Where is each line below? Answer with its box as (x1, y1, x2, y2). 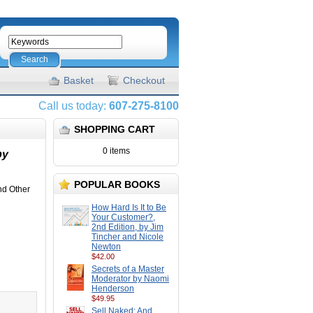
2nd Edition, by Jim (92, 222, 163, 232)
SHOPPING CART (74, 124, 155, 135)
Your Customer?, (92, 212, 155, 222)
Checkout (123, 75, 165, 86)
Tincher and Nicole (92, 232, 163, 242)
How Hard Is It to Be (92, 203, 166, 212)
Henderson (92, 284, 134, 293)
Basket (64, 75, 94, 86)
